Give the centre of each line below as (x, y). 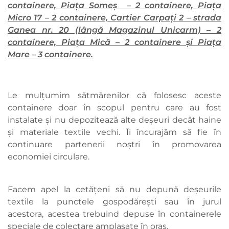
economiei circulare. (50, 157)
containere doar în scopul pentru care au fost (114, 108)
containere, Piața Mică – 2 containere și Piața (114, 42)
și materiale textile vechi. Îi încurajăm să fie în (114, 132)
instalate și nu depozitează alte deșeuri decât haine (114, 120)
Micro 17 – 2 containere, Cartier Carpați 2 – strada (114, 18)
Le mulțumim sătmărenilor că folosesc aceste (114, 96)
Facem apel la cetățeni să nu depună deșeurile (114, 190)
